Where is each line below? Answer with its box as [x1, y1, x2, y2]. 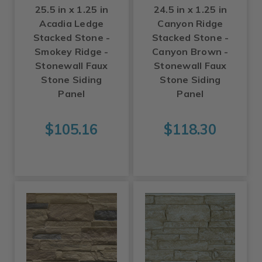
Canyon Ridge [157, 18, 223, 30]
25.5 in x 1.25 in [35, 4, 109, 16]
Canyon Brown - [152, 46, 229, 58]
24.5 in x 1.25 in [153, 4, 227, 16]
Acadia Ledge [39, 18, 104, 30]
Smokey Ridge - [35, 46, 109, 58]
